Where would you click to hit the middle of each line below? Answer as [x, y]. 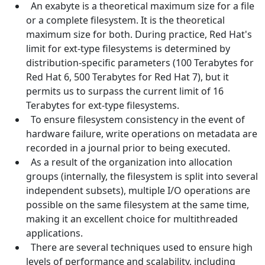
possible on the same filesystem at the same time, [138, 204]
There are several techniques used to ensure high [140, 247]
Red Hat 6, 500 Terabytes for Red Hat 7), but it [127, 77]
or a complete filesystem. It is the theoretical [125, 20]
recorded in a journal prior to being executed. [128, 148]
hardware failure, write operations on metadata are [142, 133]
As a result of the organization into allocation [130, 162]
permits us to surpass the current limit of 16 [125, 91]
